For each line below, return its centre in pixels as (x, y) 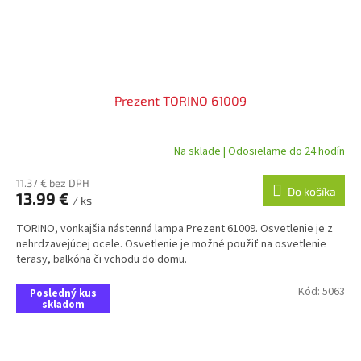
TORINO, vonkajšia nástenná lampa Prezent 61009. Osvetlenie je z (174, 229)
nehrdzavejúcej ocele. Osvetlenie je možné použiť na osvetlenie (171, 245)
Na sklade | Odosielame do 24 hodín (259, 151)
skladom (63, 305)
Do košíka (312, 192)
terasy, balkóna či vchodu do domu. (103, 260)
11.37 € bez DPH (53, 183)
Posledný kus (63, 294)
